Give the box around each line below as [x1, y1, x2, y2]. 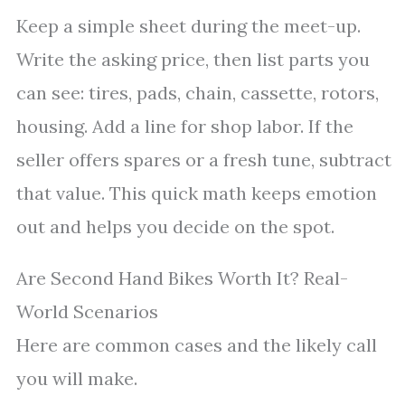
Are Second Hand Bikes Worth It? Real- [16, 267, 348, 289]
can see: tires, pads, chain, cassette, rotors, [16, 81, 379, 104]
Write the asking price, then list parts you [16, 48, 370, 71]
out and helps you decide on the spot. [16, 215, 334, 238]
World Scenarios [16, 300, 158, 323]
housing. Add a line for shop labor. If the [16, 115, 353, 137]
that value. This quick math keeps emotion [16, 182, 377, 204]
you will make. [16, 367, 137, 390]
